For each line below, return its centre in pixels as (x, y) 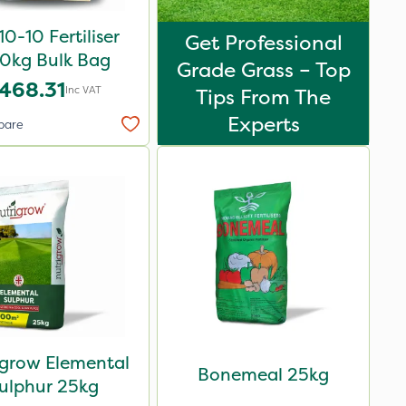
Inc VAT (83, 90)
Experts (263, 124)
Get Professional (263, 43)
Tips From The (263, 97)
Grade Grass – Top (263, 70)
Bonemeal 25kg (263, 374)
